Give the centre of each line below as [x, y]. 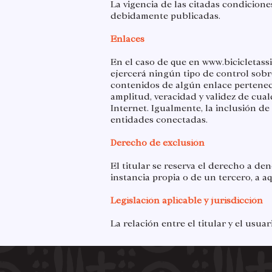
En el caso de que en [156, 62]
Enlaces [127, 39]
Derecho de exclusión [158, 143]
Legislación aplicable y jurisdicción [187, 200]
